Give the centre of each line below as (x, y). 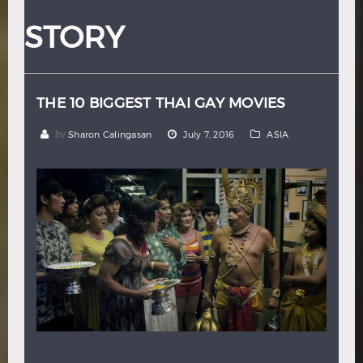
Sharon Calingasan (110, 134)
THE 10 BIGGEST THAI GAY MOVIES (161, 102)
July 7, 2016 (209, 134)
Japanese (188, 16)
